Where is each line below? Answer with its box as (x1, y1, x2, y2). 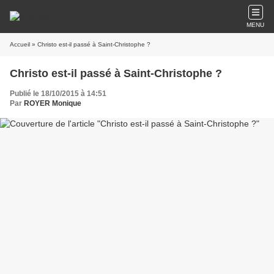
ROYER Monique (24, 99, 81, 108)
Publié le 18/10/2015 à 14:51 (10, 89, 106, 98)
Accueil (10, 41, 30, 48)
